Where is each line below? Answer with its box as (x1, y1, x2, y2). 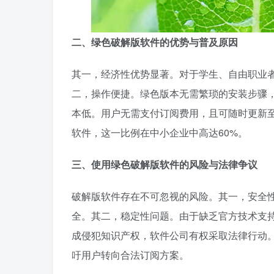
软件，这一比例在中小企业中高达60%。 (72, 125, 248, 139)
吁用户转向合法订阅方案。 (72, 248, 189, 262)
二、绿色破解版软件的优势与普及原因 (72, 35, 238, 49)
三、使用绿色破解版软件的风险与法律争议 (72, 157, 257, 171)
